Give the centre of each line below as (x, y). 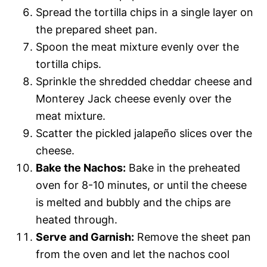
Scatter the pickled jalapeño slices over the (144, 133)
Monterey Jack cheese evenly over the (133, 99)
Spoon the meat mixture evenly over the (137, 47)
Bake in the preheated (183, 168)
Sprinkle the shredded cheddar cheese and (144, 82)
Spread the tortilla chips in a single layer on (145, 13)
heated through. (77, 220)
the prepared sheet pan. (97, 30)
